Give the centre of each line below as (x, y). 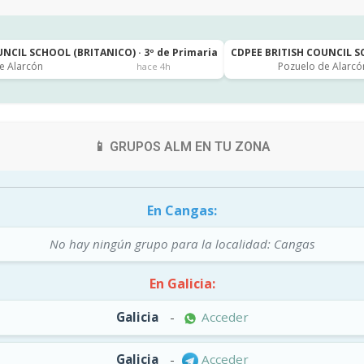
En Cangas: (182, 210)
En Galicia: (182, 284)
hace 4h (154, 66)
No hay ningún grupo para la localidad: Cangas (182, 244)
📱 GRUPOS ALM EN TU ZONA (182, 147)
